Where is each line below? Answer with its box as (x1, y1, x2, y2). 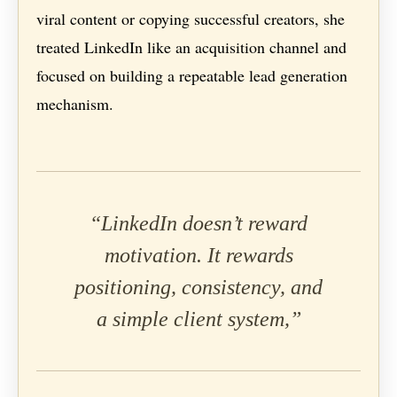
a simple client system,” (96, 307, 301, 331)
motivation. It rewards (104, 244, 293, 268)
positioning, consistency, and (74, 276, 323, 300)
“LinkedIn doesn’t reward (90, 212, 307, 236)
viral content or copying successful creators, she (36, 8, 346, 30)
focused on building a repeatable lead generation (36, 65, 348, 87)
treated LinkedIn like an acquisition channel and (36, 36, 347, 58)
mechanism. (36, 93, 114, 115)
